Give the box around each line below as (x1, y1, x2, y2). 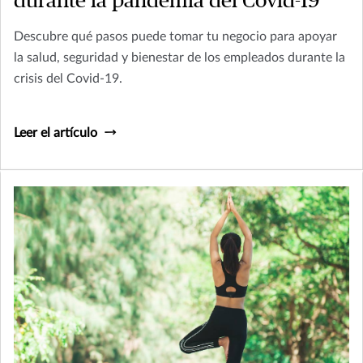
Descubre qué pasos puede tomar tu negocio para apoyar (14, 29, 337, 43)
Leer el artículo (14, 126, 97, 139)
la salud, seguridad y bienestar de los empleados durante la (14, 50, 345, 64)
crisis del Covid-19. (14, 71, 122, 85)
